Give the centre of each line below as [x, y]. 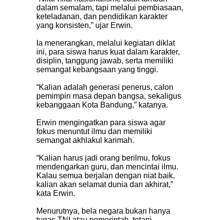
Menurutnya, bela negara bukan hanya [103, 211]
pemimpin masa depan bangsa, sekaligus [109, 96]
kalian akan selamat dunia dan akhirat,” [105, 184]
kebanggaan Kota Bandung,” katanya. [102, 105]
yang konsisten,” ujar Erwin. [84, 25]
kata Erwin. [57, 193]
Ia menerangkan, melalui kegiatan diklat [106, 43]
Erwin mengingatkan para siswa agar [101, 122]
